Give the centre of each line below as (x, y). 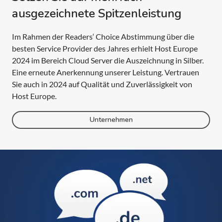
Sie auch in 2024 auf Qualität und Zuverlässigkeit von (102, 84)
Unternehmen (111, 120)
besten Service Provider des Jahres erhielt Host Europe (105, 48)
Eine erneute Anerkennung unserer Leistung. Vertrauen (106, 72)
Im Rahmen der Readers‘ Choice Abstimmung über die (103, 36)
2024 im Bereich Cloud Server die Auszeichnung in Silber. (108, 60)
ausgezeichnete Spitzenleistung (97, 13)
